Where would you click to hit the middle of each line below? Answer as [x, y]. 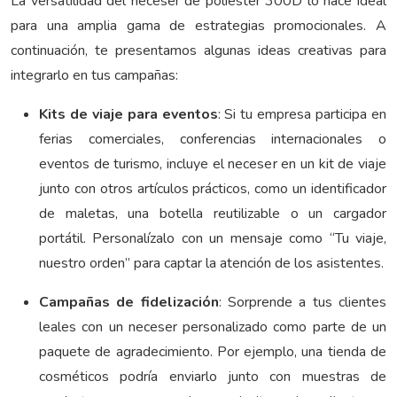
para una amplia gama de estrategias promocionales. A [198, 26]
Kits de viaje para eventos [128, 115]
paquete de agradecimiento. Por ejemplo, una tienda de [213, 352]
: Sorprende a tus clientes [303, 303]
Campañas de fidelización [129, 303]
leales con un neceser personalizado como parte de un [213, 327]
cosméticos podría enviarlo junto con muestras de [213, 377]
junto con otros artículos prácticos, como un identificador [213, 189]
